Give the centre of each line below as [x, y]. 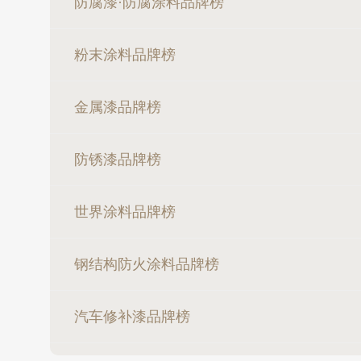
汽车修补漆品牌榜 [132, 317]
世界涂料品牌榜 [125, 212]
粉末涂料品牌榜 [125, 55]
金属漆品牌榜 [118, 107]
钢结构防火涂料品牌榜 [147, 264]
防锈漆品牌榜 [118, 160]
